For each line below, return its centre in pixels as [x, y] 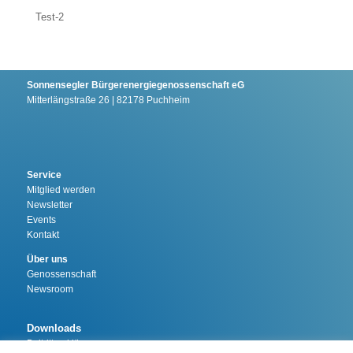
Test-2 [49, 17]
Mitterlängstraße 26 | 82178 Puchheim [108, 100]
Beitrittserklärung [63, 344]
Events [41, 220]
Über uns [47, 259]
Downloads [54, 328]
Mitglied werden [61, 190]
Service [44, 175]
